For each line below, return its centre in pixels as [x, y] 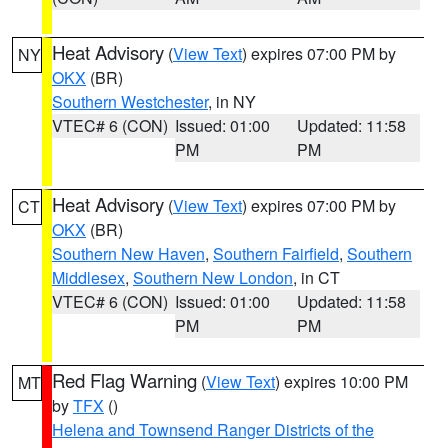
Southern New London [213, 277]
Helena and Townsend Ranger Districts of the [213, 429]
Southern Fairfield [276, 253]
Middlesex [88, 277]
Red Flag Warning [124, 380]
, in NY [232, 101]
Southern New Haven [128, 253]
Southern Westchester [130, 101]
